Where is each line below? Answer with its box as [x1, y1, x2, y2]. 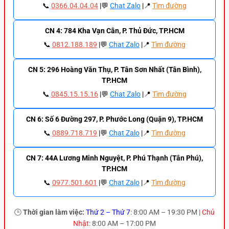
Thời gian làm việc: [23, 208, 84, 217]
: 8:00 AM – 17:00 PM [89, 219, 156, 228]
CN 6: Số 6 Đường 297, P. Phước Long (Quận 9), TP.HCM [26, 115, 203, 124]
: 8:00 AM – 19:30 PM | [130, 208, 202, 217]
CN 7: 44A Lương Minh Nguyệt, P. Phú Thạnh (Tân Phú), [26, 154, 203, 163]
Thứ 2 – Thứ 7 [86, 208, 130, 217]
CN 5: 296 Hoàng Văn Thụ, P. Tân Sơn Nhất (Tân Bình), [28, 65, 201, 74]
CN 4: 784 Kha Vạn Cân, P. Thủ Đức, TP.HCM [44, 27, 185, 35]
